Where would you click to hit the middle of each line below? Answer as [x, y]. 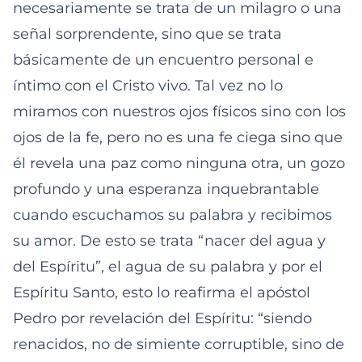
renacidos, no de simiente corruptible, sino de [179, 344]
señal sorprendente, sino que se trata [147, 34]
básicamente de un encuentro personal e [163, 60]
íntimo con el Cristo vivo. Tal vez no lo [148, 86]
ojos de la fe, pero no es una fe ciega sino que [178, 137]
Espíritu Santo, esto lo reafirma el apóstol [162, 293]
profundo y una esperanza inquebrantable [166, 189]
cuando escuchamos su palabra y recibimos [173, 215]
